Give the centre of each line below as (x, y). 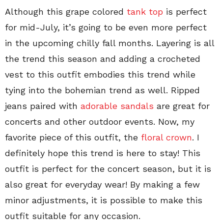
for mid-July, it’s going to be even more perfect (106, 27)
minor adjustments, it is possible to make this (104, 200)
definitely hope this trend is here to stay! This (103, 153)
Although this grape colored (66, 12)
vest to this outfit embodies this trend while (100, 75)
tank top (145, 12)
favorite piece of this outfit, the (73, 137)
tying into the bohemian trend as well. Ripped (102, 90)
